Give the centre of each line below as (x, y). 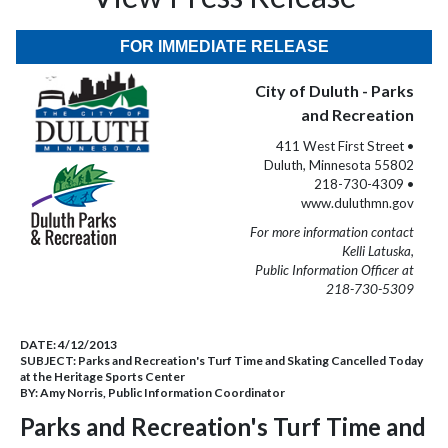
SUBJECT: (49, 360)
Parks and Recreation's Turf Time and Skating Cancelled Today (250, 360)
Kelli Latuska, (378, 251)
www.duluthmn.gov (357, 203)
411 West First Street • (345, 146)
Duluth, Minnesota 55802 (339, 165)
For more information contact (332, 232)
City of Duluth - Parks (334, 90)
